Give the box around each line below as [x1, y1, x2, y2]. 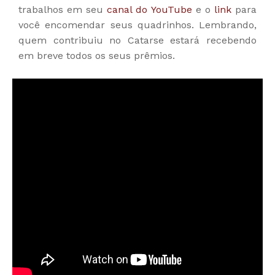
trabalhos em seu [18, 3, 107, 15]
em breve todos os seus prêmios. [18, 49, 175, 61]
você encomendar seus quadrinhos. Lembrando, [18, 18, 257, 31]
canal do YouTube [107, 3, 192, 15]
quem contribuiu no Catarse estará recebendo [18, 34, 257, 46]
